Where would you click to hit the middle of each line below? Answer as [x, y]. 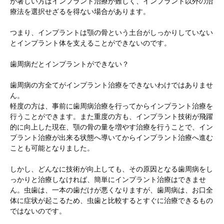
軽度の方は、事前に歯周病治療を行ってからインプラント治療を [111, 106]
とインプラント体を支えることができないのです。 [90, 43]
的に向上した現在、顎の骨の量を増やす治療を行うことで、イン [111, 127]
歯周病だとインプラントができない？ [69, 64]
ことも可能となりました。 [52, 148]
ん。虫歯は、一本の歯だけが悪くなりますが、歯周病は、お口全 [111, 190]
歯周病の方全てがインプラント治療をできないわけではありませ [111, 85]
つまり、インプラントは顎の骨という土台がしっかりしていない [111, 32]
